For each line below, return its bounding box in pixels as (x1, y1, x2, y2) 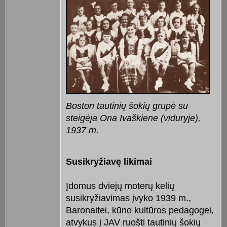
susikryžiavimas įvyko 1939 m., (65, 193, 191, 204)
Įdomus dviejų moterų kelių (65, 181, 174, 192)
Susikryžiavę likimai (65, 157, 152, 167)
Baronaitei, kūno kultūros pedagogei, (65, 205, 214, 216)
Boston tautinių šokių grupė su (65, 101, 188, 111)
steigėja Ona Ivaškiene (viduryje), (65, 113, 201, 124)
